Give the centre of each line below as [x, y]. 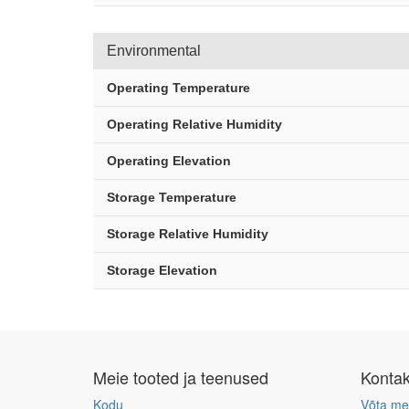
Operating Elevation [169, 161]
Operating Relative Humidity [194, 124]
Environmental [154, 51]
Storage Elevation [162, 270]
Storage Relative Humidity [188, 234]
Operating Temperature [178, 88]
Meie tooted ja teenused [181, 377]
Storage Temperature [172, 197]
